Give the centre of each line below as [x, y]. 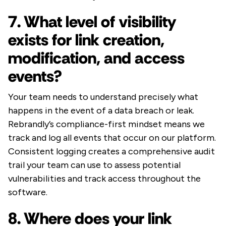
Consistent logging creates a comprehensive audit [111, 152]
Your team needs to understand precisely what [103, 97]
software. [28, 192]
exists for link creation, [86, 40]
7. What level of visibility [92, 22]
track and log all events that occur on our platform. [112, 138]
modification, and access [96, 58]
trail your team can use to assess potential [94, 165]
